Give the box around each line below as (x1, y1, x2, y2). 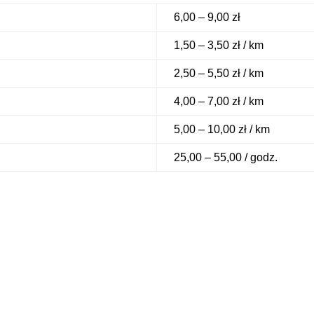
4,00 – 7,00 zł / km (174, 95, 264, 108)
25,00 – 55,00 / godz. (174, 151, 278, 164)
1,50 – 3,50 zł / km (174, 39, 264, 52)
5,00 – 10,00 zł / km (174, 123, 271, 136)
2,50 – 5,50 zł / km (174, 67, 264, 80)
